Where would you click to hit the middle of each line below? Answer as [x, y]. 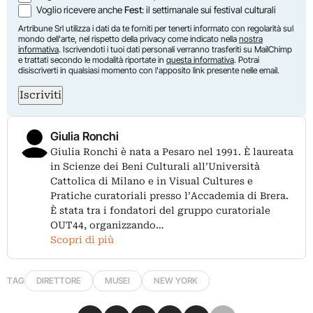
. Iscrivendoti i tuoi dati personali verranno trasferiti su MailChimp [175, 49]
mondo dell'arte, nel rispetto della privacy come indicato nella [129, 38]
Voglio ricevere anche [81, 9]
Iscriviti [41, 95]
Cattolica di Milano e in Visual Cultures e [152, 181]
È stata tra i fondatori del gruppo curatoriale [160, 210]
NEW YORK [176, 280]
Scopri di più [82, 239]
